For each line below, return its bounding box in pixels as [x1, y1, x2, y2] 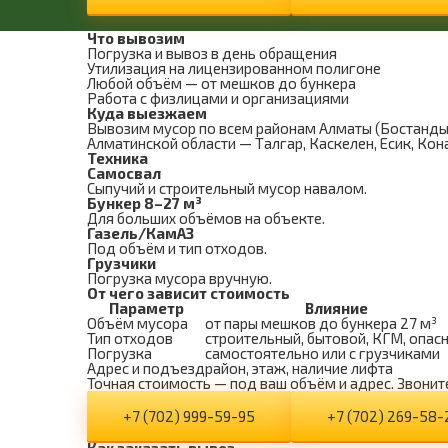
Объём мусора [87, 314, 188, 332]
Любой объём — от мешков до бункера [87, 74, 356, 92]
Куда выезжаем [87, 104, 207, 122]
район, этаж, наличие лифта [205, 359, 393, 377]
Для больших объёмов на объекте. [87, 209, 325, 227]
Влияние [304, 299, 368, 317]
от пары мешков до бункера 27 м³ [205, 314, 437, 332]
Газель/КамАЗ [87, 224, 194, 242]
